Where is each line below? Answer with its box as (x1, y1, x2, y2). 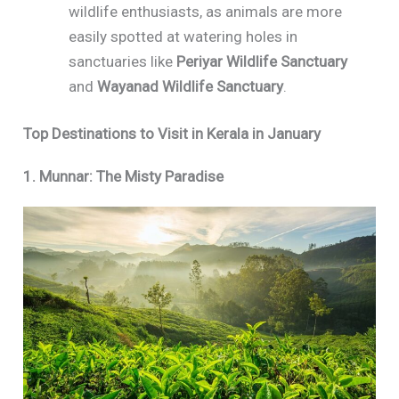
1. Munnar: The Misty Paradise (23, 167, 224, 186)
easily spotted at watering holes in (69, 27, 298, 45)
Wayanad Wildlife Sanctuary (97, 77, 284, 95)
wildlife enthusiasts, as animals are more (69, 2, 343, 20)
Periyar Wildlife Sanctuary (176, 52, 348, 70)
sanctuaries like (69, 52, 177, 70)
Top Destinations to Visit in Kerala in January (23, 125, 322, 143)
